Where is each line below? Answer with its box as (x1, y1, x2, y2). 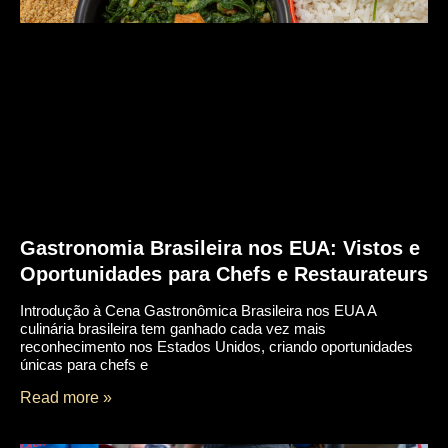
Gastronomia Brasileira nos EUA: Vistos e (20, 237, 420, 260)
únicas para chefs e (20, 356, 148, 374)
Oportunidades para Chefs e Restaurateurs (20, 263, 428, 286)
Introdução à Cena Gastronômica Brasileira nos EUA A (20, 302, 376, 320)
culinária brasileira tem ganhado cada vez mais (20, 320, 326, 338)
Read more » (20, 388, 112, 406)
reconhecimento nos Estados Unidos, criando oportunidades (20, 338, 413, 356)
